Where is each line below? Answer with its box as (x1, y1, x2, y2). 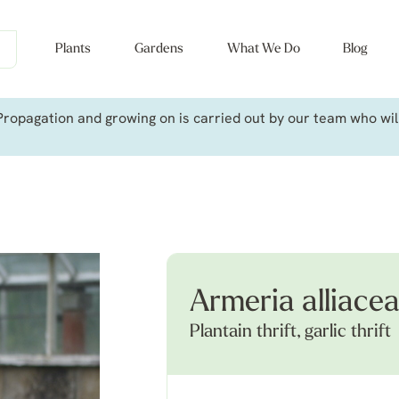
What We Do (226, 43, 300, 56)
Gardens (134, 43, 183, 56)
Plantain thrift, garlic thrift (190, 323, 391, 341)
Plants (55, 43, 91, 56)
